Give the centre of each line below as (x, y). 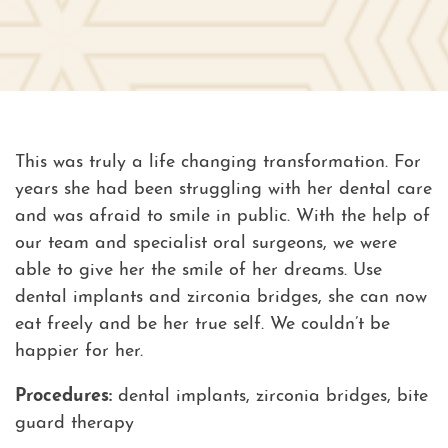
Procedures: (63, 396)
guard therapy (74, 423)
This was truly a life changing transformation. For (218, 162)
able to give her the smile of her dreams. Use (198, 270)
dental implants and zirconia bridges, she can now (221, 297)
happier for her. (79, 351)
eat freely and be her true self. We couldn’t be (202, 324)
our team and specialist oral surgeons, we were (206, 243)
